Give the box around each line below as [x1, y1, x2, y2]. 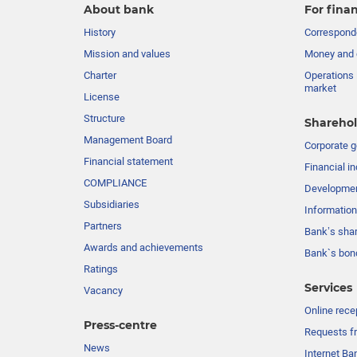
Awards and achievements [84, 241, 203, 253]
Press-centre [84, 318, 157, 333]
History [84, 25, 116, 38]
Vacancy [84, 284, 123, 296]
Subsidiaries [84, 198, 139, 210]
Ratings [84, 262, 118, 275]
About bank [84, 2, 154, 18]
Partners [84, 219, 122, 232]
